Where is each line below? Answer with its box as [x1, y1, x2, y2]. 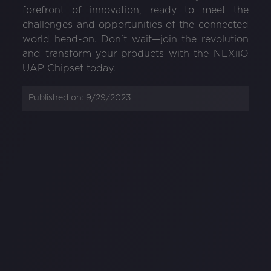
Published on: [28, 94, 87, 102]
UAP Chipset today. [22, 64, 116, 73]
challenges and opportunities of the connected [22, 20, 249, 30]
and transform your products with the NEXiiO [22, 49, 249, 59]
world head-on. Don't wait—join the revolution [22, 34, 249, 44]
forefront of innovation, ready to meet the [22, 5, 249, 15]
